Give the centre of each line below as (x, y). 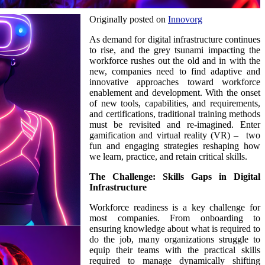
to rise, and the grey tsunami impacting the (175, 50)
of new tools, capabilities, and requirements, (175, 103)
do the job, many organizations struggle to (175, 239)
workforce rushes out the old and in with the (175, 60)
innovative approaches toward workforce (175, 82)
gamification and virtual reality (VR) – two (175, 135)
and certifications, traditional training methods (175, 114)
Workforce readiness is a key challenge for (175, 207)
